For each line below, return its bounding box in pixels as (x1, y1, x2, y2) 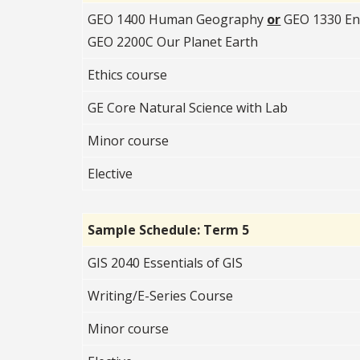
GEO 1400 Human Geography (88, 10, 268, 28)
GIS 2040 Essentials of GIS (88, 253, 243, 272)
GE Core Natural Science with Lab (88, 98, 288, 117)
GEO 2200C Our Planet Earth (88, 32, 259, 51)
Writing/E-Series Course (88, 286, 234, 305)
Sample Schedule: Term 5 (88, 220, 250, 239)
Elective (88, 164, 133, 182)
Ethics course (88, 65, 168, 84)
